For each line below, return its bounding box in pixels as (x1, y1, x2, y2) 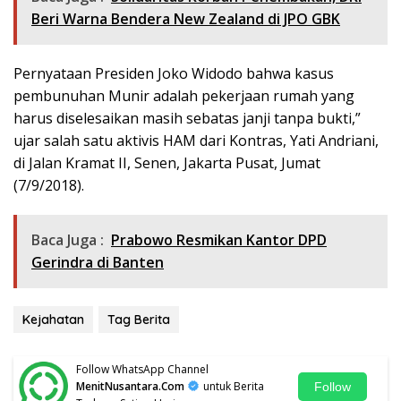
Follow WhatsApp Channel (76, 362, 209, 378)
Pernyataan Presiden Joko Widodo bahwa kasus (13, 64, 334, 84)
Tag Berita (107, 311, 170, 328)
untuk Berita (200, 379, 264, 395)
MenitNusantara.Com (76, 379, 184, 395)
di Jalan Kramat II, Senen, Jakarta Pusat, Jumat (13, 153, 320, 174)
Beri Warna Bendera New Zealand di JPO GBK (31, 9, 340, 30)
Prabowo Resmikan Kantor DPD (111, 230, 327, 251)
